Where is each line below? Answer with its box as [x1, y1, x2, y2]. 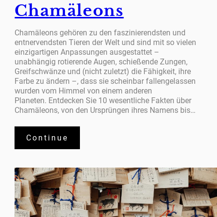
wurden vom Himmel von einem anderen [15, 86, 153, 96]
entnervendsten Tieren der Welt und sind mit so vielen [15, 38, 197, 47]
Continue [26, 133, 69, 142]
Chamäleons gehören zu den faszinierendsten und [15, 28, 186, 38]
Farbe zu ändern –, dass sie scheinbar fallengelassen [15, 77, 196, 86]
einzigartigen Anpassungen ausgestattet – [15, 47, 160, 57]
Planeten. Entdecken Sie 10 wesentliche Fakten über [15, 96, 192, 106]
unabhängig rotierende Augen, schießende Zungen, [15, 57, 188, 67]
